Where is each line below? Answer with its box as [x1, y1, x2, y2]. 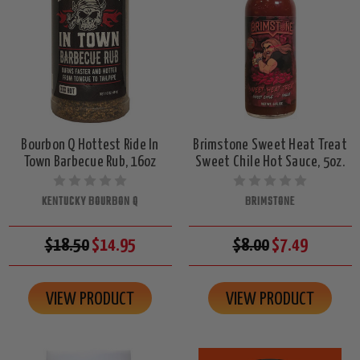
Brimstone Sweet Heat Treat [193, 137, 347, 153]
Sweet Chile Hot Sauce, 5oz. [195, 153, 345, 170]
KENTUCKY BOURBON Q [42, 192, 138, 211]
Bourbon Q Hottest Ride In [21, 137, 159, 153]
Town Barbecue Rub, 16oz [23, 153, 157, 170]
